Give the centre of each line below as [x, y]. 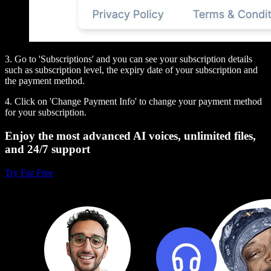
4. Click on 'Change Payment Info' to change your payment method [133, 102]
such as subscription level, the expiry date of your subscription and [131, 70]
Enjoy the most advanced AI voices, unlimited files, [130, 136]
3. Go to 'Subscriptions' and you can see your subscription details [129, 59]
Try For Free [29, 172]
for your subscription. [46, 113]
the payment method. [45, 81]
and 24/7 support [47, 149]
